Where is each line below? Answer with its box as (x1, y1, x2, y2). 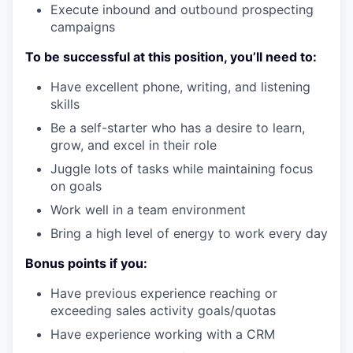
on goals (50, 178, 102, 194)
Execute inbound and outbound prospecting (50, 2, 314, 17)
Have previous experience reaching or (50, 285, 277, 301)
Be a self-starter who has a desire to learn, (50, 120, 305, 136)
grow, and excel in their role (50, 137, 217, 153)
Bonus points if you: (25, 255, 147, 271)
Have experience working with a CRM (50, 326, 275, 342)
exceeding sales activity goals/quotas (50, 303, 276, 318)
